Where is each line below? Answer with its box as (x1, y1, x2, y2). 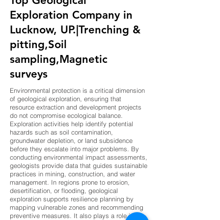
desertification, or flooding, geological (10, 187, 118, 194)
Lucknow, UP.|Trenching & (10, 23, 140, 36)
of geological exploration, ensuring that (10, 95, 121, 103)
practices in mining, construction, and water (10, 170, 135, 178)
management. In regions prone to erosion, (10, 179, 130, 186)
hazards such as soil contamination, (10, 129, 113, 136)
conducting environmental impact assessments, (10, 154, 147, 161)
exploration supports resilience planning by (10, 195, 134, 203)
